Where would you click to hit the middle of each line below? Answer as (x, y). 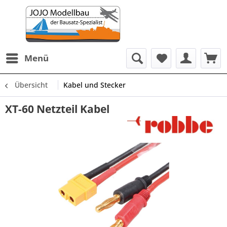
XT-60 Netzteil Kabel (57, 109)
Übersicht (31, 85)
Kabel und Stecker (94, 85)
